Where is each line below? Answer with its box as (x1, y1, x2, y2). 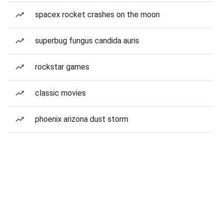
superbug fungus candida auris (35, 36, 139, 45)
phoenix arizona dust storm (35, 114, 128, 124)
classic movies (35, 88, 86, 98)
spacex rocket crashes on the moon (35, 10, 160, 19)
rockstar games (35, 62, 89, 72)
